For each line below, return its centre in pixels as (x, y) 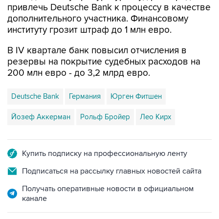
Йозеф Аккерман (41, 117)
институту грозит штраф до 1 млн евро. (89, 30)
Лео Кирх (155, 117)
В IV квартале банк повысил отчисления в (97, 51)
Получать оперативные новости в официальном (108, 189)
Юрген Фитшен (136, 96)
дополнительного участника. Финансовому (98, 19)
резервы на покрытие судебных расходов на (104, 62)
